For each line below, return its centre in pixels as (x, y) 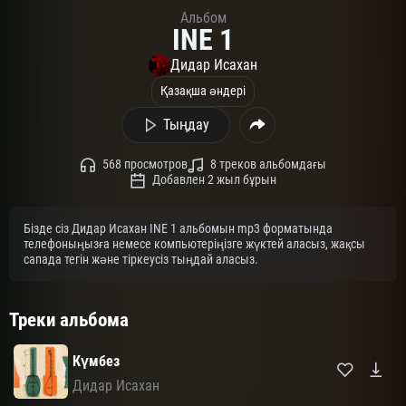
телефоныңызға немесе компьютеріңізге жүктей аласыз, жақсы (194, 244)
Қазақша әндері (203, 91)
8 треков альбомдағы (268, 165)
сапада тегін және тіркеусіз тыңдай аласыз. (141, 259)
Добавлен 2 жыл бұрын (214, 180)
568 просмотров (145, 165)
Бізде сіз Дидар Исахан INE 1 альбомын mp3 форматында (178, 228)
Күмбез (96, 362)
